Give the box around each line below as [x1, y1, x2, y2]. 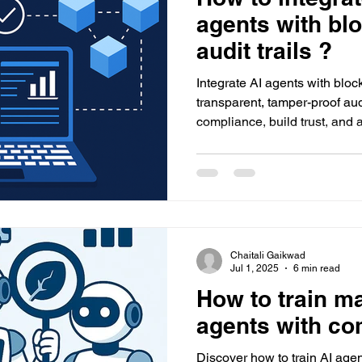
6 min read [293, 263, 340, 274]
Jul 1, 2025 [230, 263, 279, 274]
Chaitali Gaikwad [230, 249, 305, 261]
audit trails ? [196, 37, 332, 64]
